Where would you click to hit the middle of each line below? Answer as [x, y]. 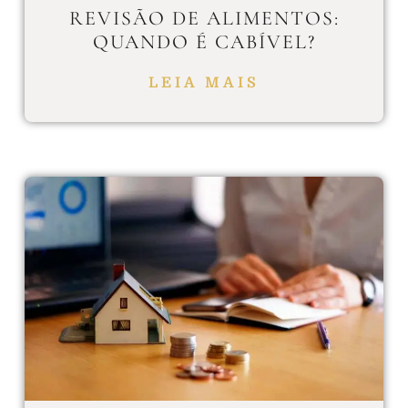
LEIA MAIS [204, 82]
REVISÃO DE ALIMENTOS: [204, 18]
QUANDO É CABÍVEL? [204, 41]
